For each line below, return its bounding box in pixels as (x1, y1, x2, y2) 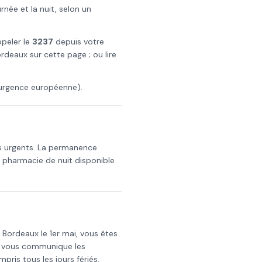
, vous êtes (76, 228, 118, 239)
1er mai (50, 228, 76, 239)
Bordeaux (2, 228, 39, 239)
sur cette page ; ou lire (27, 49, 116, 60)
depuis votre (53, 36, 104, 47)
